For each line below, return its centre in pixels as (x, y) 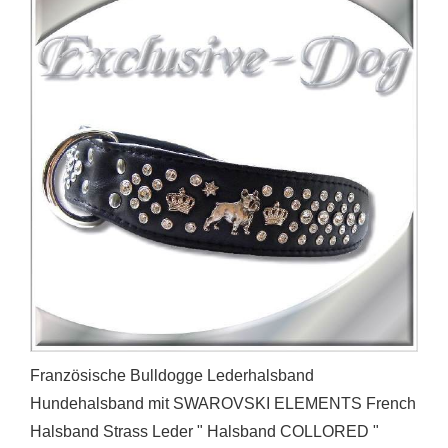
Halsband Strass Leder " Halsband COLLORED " (204, 432)
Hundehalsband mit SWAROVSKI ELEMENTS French (223, 404)
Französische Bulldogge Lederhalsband (172, 376)
